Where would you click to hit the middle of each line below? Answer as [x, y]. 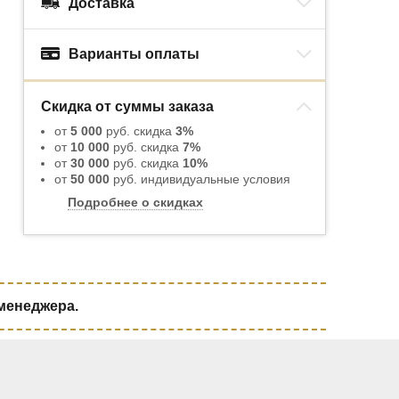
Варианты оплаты [134, 54]
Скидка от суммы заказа [127, 107]
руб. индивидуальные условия [200, 179]
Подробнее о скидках [135, 203]
